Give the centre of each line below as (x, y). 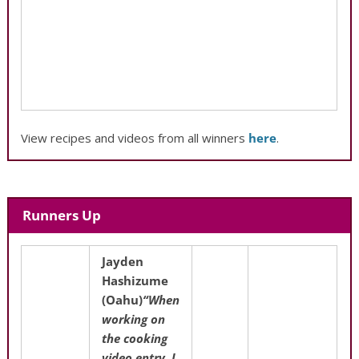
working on (134, 319)
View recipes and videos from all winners (135, 138)
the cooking (135, 338)
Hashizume (135, 280)
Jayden (123, 261)
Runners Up (61, 216)
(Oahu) (123, 299)
